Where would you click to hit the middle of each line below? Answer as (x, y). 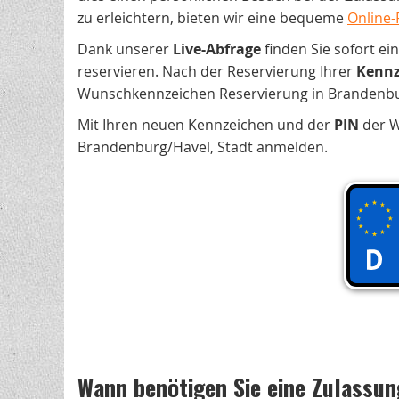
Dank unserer (125, 49)
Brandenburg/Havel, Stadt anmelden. (203, 147)
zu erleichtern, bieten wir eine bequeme (212, 18)
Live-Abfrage (217, 49)
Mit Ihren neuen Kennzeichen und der (206, 125)
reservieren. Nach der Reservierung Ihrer (217, 71)
